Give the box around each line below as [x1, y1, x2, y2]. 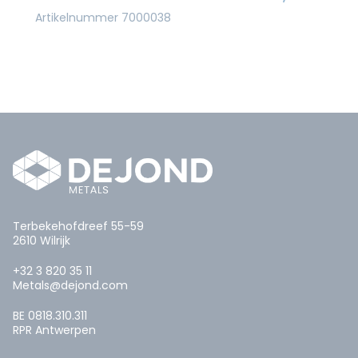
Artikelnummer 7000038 [35, 9, 171, 26]
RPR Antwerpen [13, 322, 96, 339]
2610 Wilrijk [13, 233, 70, 249]
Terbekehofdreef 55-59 [13, 218, 144, 235]
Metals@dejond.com [13, 277, 128, 294]
